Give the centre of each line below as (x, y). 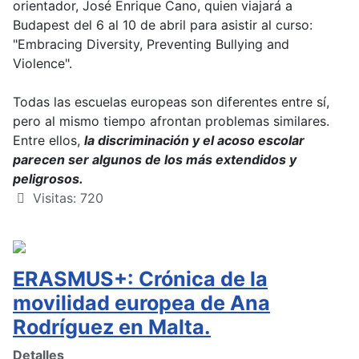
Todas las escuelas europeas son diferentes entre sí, (171, 101)
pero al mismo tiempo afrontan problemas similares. (171, 121)
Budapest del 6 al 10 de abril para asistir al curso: (163, 24)
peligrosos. (48, 178)
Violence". (42, 63)
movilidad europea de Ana (141, 303)
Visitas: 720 (68, 198)
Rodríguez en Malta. (112, 327)
